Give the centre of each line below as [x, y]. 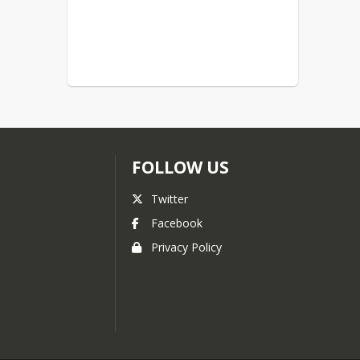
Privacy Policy [186, 247]
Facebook [176, 223]
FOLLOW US [180, 167]
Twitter [169, 199]
